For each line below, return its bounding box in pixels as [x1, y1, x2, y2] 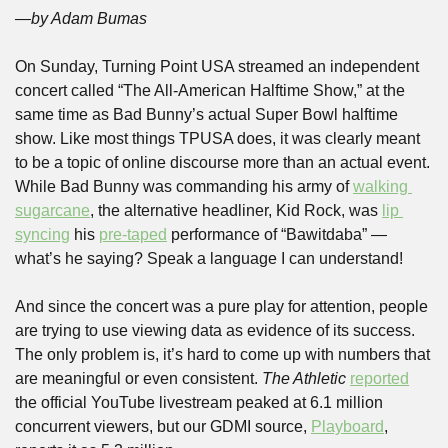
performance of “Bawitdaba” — [167, 226, 387, 244]
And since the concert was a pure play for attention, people [15, 298, 428, 316]
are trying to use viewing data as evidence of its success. [15, 322, 415, 340]
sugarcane [15, 202, 90, 220]
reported [350, 370, 409, 388]
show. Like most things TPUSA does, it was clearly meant [15, 130, 420, 148]
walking [353, 178, 408, 196]
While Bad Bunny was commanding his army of [15, 178, 353, 196]
